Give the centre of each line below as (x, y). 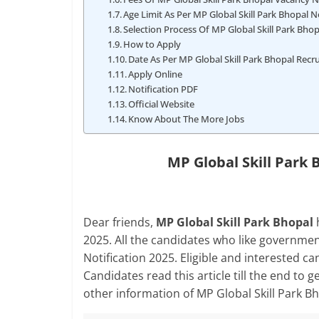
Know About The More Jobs (187, 119)
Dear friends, (120, 222)
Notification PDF (163, 89)
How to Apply (152, 44)
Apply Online (156, 74)
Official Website (162, 104)
